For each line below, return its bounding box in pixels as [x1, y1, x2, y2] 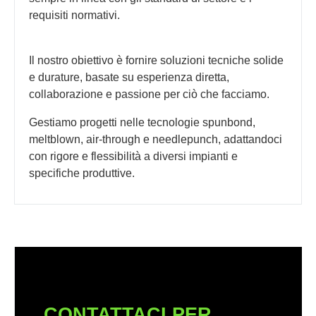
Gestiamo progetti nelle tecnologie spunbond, [29, 116, 255, 129]
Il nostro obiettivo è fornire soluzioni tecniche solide [29, 54, 284, 67]
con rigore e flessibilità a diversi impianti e [29, 150, 238, 163]
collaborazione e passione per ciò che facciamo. [29, 88, 269, 101]
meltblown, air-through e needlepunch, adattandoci [29, 133, 282, 146]
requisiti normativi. [29, 9, 120, 22]
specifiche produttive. [29, 167, 135, 180]
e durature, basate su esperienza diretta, [29, 71, 229, 84]
